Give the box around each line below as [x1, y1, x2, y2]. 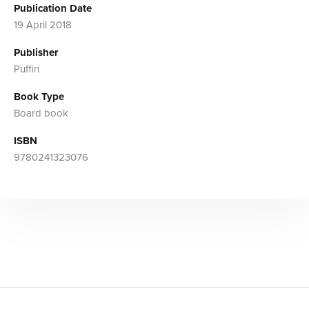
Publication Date [14, 1, 92, 14]
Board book [14, 106, 68, 119]
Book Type [14, 90, 64, 103]
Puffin [14, 62, 39, 75]
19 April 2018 [14, 18, 72, 31]
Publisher [14, 46, 58, 59]
